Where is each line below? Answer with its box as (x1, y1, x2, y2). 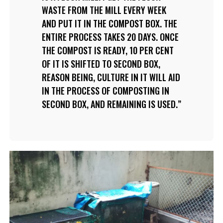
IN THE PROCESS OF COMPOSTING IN (41, 84, 169, 97)
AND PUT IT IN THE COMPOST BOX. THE (41, 16, 177, 30)
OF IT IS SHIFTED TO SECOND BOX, (41, 57, 160, 70)
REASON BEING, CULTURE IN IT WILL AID (41, 70, 180, 84)
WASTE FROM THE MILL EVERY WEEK (41, 3, 166, 16)
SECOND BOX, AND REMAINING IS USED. (41, 97, 178, 111)
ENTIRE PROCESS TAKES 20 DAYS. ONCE (41, 30, 179, 43)
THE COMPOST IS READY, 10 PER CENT (41, 43, 174, 57)
